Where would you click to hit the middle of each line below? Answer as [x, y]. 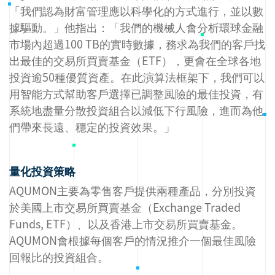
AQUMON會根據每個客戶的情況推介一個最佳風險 [133, 240]
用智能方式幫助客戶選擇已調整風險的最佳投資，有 [136, 93]
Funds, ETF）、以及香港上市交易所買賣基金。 [126, 223]
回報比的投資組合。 [59, 257]
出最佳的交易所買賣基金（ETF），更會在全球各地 [135, 60]
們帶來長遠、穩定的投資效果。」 [92, 126]
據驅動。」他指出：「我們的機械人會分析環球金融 [136, 27]
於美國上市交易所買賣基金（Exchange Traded [125, 207]
